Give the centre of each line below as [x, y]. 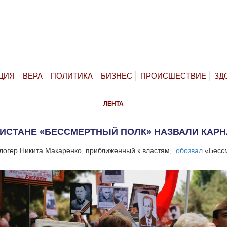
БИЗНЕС [117, 75]
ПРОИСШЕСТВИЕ [173, 75]
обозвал [189, 150]
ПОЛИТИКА [72, 75]
